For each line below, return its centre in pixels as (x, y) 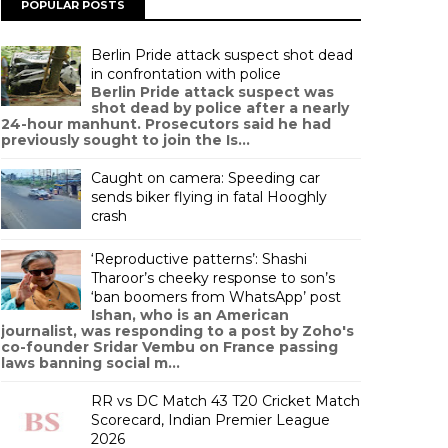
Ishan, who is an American (190, 315)
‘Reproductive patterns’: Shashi (199, 259)
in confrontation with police (186, 74)
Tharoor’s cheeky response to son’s (213, 278)
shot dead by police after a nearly (220, 108)
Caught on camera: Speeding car (205, 178)
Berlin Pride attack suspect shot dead (222, 55)
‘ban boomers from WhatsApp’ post (216, 297)
